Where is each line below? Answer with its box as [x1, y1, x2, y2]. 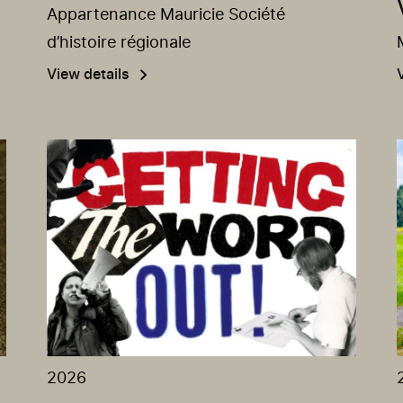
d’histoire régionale [47, 35, 192, 52]
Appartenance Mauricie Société [47, 7, 286, 24]
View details [47, 67, 130, 83]
